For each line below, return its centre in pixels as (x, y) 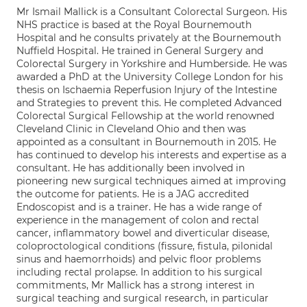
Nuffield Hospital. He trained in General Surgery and (140, 51)
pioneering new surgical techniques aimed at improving (151, 181)
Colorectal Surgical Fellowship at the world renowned (145, 116)
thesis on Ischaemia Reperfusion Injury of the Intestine (147, 90)
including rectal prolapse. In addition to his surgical (139, 272)
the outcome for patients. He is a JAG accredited (133, 194)
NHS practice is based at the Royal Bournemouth (134, 25)
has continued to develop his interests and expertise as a (151, 155)
